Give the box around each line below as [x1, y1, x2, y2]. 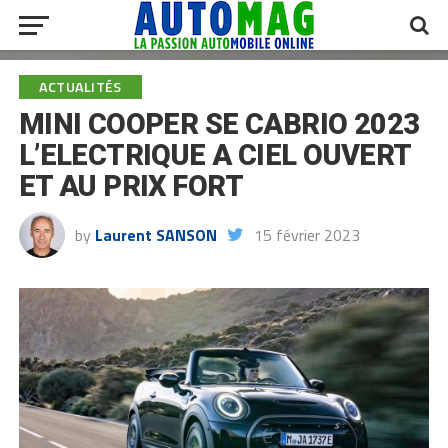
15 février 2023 [253, 223, 360, 247]
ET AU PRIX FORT [18, 169, 244, 203]
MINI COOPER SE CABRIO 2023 [18, 107, 420, 141]
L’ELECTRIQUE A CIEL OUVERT [18, 138, 411, 172]
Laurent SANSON [94, 223, 217, 247]
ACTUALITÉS [38, 76, 122, 98]
